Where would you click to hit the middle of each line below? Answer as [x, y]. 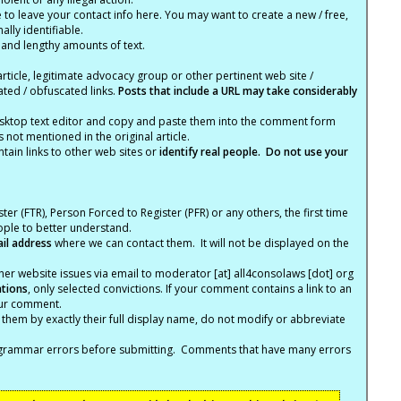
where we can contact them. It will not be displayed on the [200, 243]
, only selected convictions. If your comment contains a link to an [189, 289]
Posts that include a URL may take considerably [237, 91]
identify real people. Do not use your [253, 152]
